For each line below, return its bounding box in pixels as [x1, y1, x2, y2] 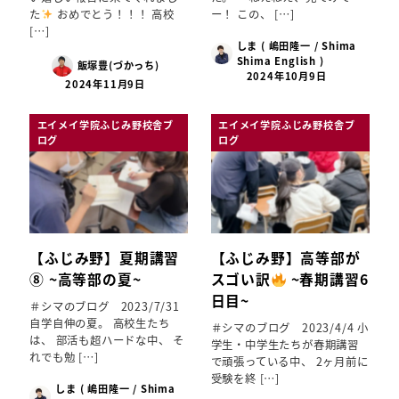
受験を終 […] [210, 370, 280, 387]
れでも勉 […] [29, 348, 99, 365]
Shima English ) [236, 53, 324, 68]
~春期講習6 [286, 269, 369, 290]
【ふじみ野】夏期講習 [29, 248, 180, 269]
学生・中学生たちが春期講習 [210, 336, 359, 353]
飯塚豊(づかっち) [77, 58, 159, 73]
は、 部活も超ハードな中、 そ [29, 331, 185, 348]
